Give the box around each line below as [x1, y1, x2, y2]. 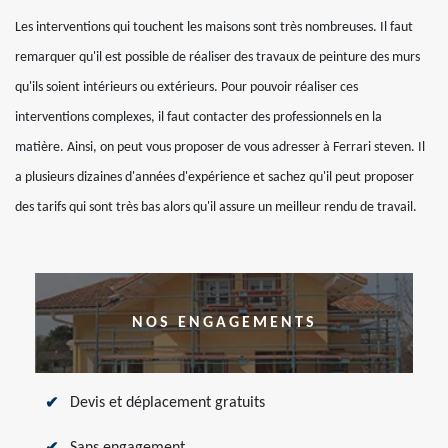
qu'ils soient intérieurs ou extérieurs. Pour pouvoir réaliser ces [15, 80, 358, 95]
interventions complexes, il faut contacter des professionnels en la [15, 110, 382, 125]
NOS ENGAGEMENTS [131, 315, 317, 331]
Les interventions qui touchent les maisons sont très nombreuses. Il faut [15, 20, 413, 35]
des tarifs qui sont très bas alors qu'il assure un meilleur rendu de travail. [15, 200, 417, 215]
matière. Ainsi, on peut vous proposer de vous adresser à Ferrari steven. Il [15, 140, 425, 155]
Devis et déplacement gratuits [70, 395, 265, 411]
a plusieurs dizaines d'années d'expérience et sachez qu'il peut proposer [15, 170, 414, 185]
